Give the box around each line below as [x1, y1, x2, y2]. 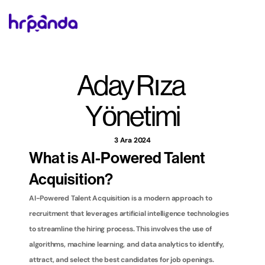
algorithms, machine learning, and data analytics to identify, [29, 240, 224, 249]
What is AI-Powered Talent [29, 151, 205, 166]
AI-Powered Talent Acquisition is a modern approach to [29, 193, 212, 203]
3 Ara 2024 [114, 135, 151, 145]
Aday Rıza [77, 72, 185, 101]
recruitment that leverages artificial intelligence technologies [29, 209, 229, 218]
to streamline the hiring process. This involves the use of [29, 224, 212, 234]
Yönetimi [85, 103, 180, 131]
